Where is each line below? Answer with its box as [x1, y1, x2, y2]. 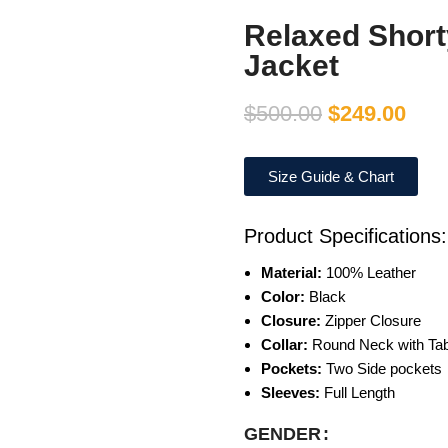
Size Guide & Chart [268, 168, 394, 186]
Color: [261, 288, 305, 306]
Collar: [261, 336, 308, 354]
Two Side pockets [322, 360, 442, 378]
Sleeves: [261, 384, 320, 402]
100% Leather [322, 264, 416, 282]
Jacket [244, 49, 339, 83]
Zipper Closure [321, 312, 421, 330]
